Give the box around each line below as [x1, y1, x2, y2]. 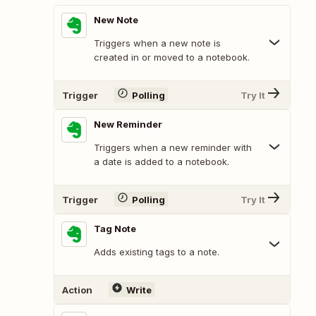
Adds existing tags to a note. [94, 246, 219, 258]
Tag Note [94, 223, 136, 235]
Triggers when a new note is [94, 37, 221, 49]
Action [62, 284, 92, 296]
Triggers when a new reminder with [94, 142, 252, 154]
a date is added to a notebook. [94, 156, 229, 168]
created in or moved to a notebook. [94, 51, 250, 63]
